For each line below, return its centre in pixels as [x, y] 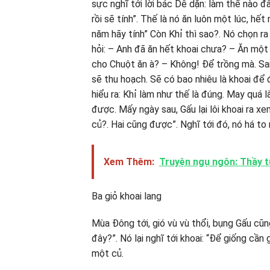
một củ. [108, 254]
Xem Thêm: [129, 162]
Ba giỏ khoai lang [127, 196]
